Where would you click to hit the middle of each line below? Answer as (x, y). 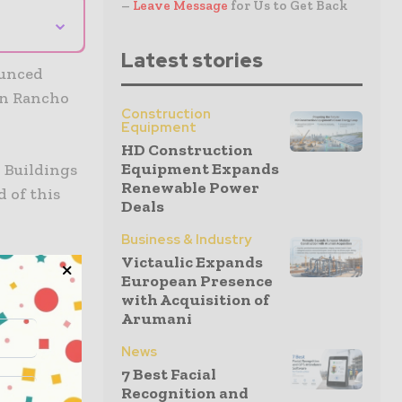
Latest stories (192, 61)
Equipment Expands (200, 169)
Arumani (157, 319)
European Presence (197, 281)
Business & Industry (186, 240)
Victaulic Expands (192, 262)
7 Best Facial (169, 374)
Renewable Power (190, 188)
